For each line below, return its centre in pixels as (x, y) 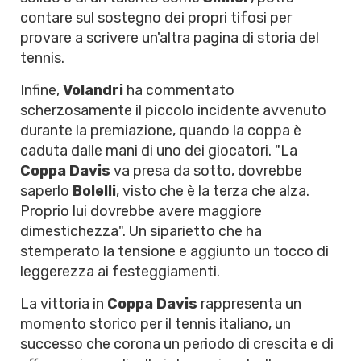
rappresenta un (249, 304)
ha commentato (179, 90)
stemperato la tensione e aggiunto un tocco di (174, 251)
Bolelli (94, 191)
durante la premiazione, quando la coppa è (161, 131)
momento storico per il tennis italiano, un (156, 324)
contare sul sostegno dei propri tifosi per (156, 18)
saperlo (46, 191)
